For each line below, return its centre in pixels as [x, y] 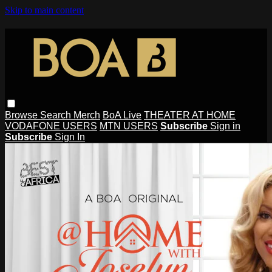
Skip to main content [44, 10]
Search [57, 115]
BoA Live [122, 115]
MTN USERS [129, 126]
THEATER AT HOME [190, 115]
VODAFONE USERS [51, 126]
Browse [22, 115]
